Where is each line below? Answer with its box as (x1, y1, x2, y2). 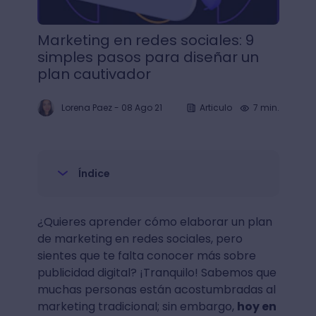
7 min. (253, 102, 279, 114)
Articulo (199, 102, 232, 114)
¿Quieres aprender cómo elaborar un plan (37, 214, 272, 230)
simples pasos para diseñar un (37, 47, 259, 67)
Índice (78, 166, 110, 181)
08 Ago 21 (121, 102, 162, 114)
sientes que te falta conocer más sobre (37, 248, 256, 264)
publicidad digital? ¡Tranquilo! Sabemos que (37, 265, 276, 281)
